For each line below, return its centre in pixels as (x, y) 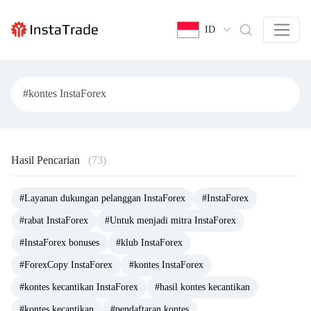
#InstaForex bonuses (59, 242)
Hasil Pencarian (47, 160)
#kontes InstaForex (166, 264)
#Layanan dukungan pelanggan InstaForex (102, 198)
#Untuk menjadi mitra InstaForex (170, 220)
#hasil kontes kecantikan (202, 287)
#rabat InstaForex (54, 220)
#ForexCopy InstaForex (66, 264)
